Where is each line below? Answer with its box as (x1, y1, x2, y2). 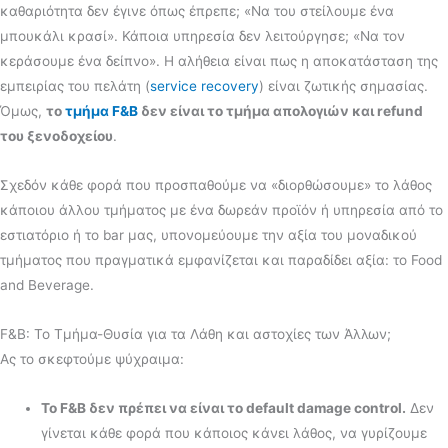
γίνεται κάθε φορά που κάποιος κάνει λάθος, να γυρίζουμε (41, 425, 428, 442)
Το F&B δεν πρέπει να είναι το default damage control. (41, 400, 407, 417)
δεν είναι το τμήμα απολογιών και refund (138, 103, 423, 120)
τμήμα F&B (65, 103, 138, 120)
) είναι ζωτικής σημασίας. (259, 78, 428, 95)
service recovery (150, 78, 259, 95)
